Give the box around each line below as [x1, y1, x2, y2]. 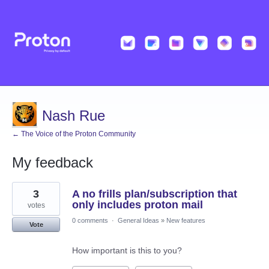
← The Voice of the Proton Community [12, 130, 136, 139]
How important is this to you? [72, 246, 182, 256]
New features [166, 217, 205, 225]
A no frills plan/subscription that [72, 188, 237, 201]
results [12, 190, 37, 200]
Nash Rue [42, 107, 105, 124]
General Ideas [118, 217, 159, 225]
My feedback [12, 154, 93, 171]
